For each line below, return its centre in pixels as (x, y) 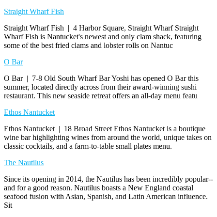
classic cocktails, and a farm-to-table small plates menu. (88, 146)
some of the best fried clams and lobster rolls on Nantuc (88, 45)
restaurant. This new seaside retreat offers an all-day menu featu (101, 95)
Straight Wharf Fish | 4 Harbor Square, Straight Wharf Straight (101, 28)
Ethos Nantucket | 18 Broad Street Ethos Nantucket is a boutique (105, 128)
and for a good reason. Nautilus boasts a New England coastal (99, 187)
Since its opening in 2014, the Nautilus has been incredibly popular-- (108, 179)
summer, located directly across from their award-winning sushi (100, 87)
